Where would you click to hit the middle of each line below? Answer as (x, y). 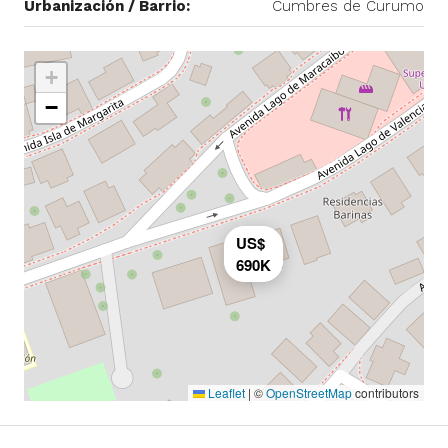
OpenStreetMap (309, 392)
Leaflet (225, 392)
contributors (385, 392)
